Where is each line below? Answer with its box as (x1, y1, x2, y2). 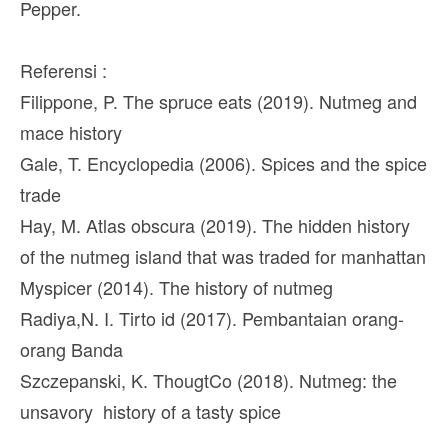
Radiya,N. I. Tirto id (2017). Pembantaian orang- (20, 304, 404, 331)
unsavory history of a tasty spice (20, 397, 281, 424)
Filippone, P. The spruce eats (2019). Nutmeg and (20, 87, 417, 114)
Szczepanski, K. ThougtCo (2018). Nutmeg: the (20, 366, 397, 393)
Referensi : (20, 56, 107, 83)
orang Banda (20, 335, 123, 362)
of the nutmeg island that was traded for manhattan (20, 242, 426, 269)
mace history (20, 118, 122, 145)
